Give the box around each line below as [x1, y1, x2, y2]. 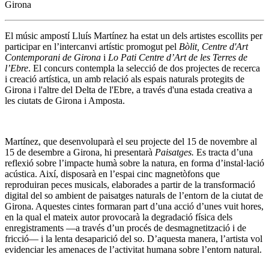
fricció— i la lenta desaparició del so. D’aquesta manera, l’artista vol [5, 233, 262, 244]
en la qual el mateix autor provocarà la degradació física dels [5, 211, 232, 222]
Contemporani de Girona [5, 52, 103, 62]
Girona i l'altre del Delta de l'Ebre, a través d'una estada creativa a [5, 84, 252, 95]
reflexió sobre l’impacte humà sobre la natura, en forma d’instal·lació [5, 157, 264, 168]
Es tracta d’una [194, 147, 253, 157]
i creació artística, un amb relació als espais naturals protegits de [5, 73, 244, 84]
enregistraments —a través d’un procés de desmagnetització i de [5, 222, 246, 233]
